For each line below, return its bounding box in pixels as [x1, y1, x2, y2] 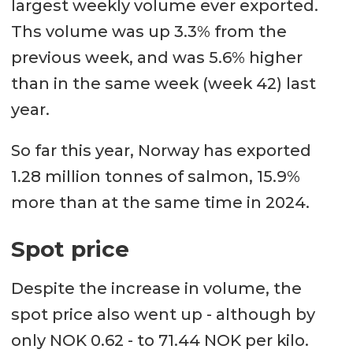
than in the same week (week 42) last [10, 73, 316, 93]
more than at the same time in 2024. [10, 193, 310, 213]
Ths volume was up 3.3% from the [10, 21, 287, 41]
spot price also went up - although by [10, 305, 315, 325]
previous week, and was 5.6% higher [10, 47, 303, 67]
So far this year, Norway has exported [10, 141, 311, 161]
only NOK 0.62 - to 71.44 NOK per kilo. [10, 331, 309, 351]
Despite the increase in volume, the [10, 279, 302, 299]
